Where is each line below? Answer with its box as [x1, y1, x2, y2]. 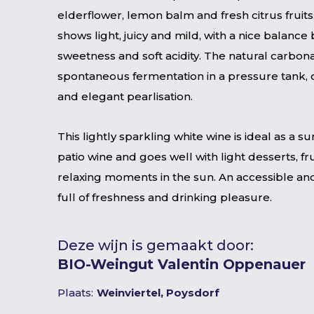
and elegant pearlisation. [57, 90, 193, 103]
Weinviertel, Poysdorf [97, 285, 219, 299]
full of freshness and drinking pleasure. [57, 191, 272, 204]
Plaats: [57, 285, 93, 299]
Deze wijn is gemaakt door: [57, 236, 254, 254]
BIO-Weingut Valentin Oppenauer [57, 255, 306, 273]
